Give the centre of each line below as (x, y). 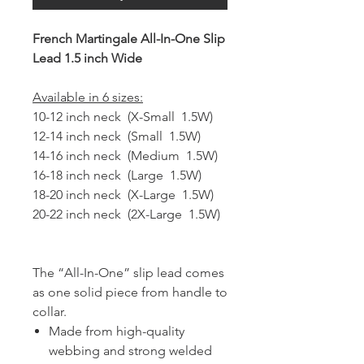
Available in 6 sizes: (88, 97)
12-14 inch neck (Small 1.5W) (117, 136)
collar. (50, 311)
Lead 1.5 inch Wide (87, 58)
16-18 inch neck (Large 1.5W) (117, 175)
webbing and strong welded (130, 350)
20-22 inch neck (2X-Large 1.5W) (126, 214)
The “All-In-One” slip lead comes (128, 272)
